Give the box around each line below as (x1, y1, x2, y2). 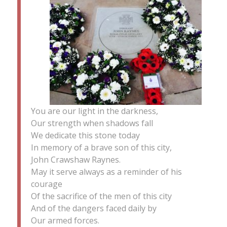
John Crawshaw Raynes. (30, 154, 121, 165)
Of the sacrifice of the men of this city (30, 190, 172, 202)
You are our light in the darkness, (30, 105, 158, 117)
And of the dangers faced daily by (30, 202, 157, 214)
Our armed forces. (30, 214, 99, 226)
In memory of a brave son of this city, (30, 141, 172, 153)
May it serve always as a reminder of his (30, 166, 182, 177)
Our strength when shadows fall (30, 117, 153, 129)
